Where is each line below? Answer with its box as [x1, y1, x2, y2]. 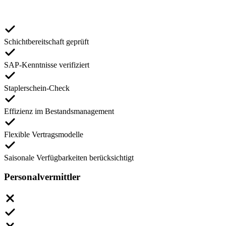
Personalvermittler [4, 172, 80, 183]
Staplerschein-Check [4, 83, 70, 92]
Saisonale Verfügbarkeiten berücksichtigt [4, 153, 134, 162]
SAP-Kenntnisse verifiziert [4, 60, 89, 69]
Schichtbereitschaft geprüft [4, 37, 89, 46]
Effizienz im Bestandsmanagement [4, 106, 114, 116]
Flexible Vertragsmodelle [4, 130, 83, 139]
